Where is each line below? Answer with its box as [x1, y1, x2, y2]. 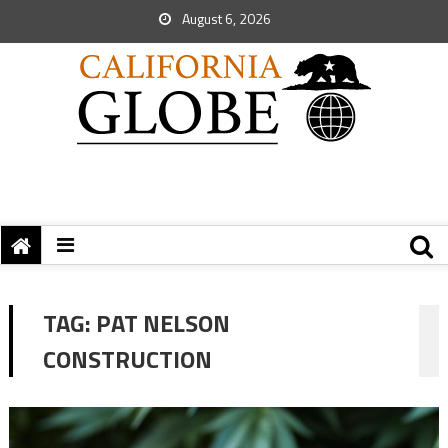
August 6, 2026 [179, 8, 271, 29]
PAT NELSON [95, 305, 230, 341]
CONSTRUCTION [42, 341, 212, 377]
